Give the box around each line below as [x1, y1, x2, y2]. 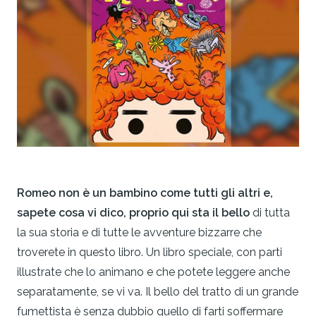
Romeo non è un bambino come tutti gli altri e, [17, 186, 273, 200]
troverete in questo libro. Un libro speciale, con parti [17, 245, 282, 260]
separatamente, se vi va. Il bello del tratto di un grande [17, 285, 298, 299]
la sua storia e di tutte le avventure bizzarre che [17, 226, 262, 240]
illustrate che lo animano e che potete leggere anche [17, 265, 290, 279]
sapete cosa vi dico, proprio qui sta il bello [17, 206, 250, 220]
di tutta [250, 206, 290, 220]
